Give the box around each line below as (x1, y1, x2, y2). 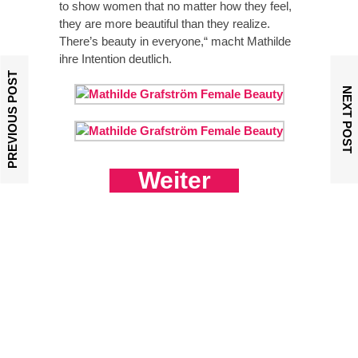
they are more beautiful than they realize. (59, 17, 270, 31)
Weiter (137, 167, 211, 194)
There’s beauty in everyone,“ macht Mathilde (59, 34, 291, 49)
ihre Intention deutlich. (59, 52, 172, 66)
